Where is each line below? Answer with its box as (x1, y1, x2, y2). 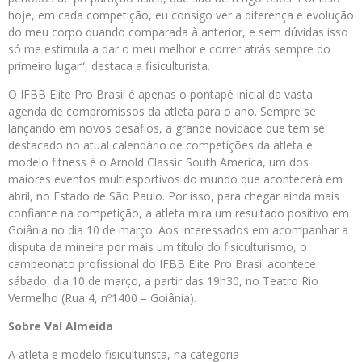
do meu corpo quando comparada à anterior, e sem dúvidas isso (8, 24, 348, 40)
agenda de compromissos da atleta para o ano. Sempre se (8, 103, 316, 119)
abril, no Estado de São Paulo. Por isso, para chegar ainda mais (8, 188, 339, 204)
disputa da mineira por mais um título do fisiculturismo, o (8, 239, 307, 255)
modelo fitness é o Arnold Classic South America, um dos (8, 154, 309, 170)
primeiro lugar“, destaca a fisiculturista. (8, 58, 210, 74)
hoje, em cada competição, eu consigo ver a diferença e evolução (8, 7, 354, 23)
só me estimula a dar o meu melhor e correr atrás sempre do (8, 41, 330, 57)
